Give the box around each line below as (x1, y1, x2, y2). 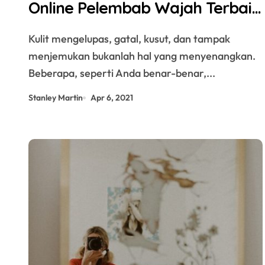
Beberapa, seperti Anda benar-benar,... (28, 66, 215, 80)
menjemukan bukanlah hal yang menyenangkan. (28, 49, 256, 63)
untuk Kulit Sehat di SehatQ (28, 18, 228, 38)
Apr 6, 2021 (91, 92, 133, 103)
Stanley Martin (28, 92, 83, 103)
